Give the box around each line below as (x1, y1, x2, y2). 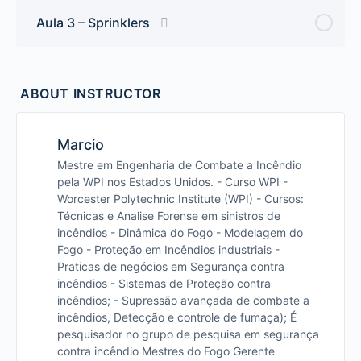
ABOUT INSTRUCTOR (20, 85, 161, 102)
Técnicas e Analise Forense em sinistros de (57, 208, 280, 222)
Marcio (57, 135, 104, 153)
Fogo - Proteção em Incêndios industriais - (57, 242, 280, 256)
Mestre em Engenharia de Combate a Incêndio (57, 157, 301, 172)
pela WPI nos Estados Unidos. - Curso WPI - (57, 174, 288, 189)
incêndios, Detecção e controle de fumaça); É (57, 309, 297, 324)
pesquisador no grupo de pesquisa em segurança (57, 326, 319, 341)
